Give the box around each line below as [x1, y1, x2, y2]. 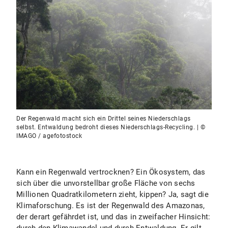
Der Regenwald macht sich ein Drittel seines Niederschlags [16, 115, 191, 122]
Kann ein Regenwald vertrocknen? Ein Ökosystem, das [16, 167, 206, 177]
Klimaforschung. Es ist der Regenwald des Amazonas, [16, 201, 205, 210]
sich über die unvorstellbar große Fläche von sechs [16, 179, 195, 188]
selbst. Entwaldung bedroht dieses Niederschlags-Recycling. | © [16, 124, 205, 131]
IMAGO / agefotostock [16, 132, 82, 139]
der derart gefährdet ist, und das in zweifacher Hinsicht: [16, 212, 211, 221]
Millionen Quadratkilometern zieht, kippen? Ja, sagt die [16, 190, 209, 199]
